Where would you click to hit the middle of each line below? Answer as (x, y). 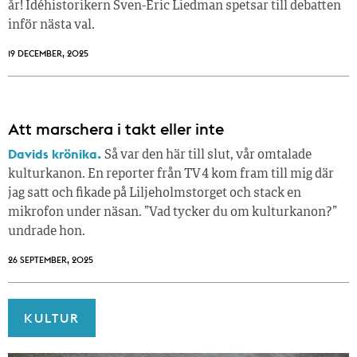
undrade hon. (47, 231)
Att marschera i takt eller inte (116, 128)
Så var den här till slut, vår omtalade (208, 155)
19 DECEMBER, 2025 (48, 53)
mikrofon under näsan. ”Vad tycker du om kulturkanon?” (173, 212)
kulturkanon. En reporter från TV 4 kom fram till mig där (171, 174)
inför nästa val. (51, 25)
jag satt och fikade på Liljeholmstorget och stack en (155, 193)
